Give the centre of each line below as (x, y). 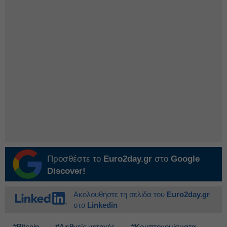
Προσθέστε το (75, 159)
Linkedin (102, 205)
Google (185, 159)
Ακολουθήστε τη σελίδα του (120, 194)
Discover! (66, 171)
